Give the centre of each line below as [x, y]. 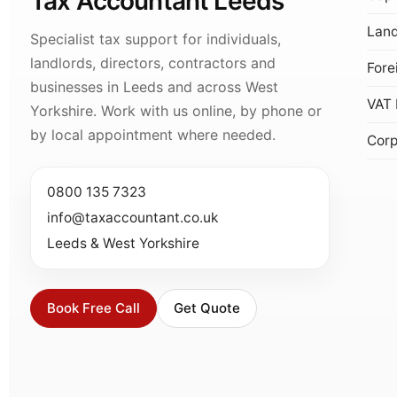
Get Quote [207, 308]
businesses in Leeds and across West [154, 86]
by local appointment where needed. [153, 134]
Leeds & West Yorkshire [123, 243]
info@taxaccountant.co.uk [132, 217]
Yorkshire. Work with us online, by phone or [176, 110]
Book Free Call [93, 308]
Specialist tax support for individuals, [156, 39]
